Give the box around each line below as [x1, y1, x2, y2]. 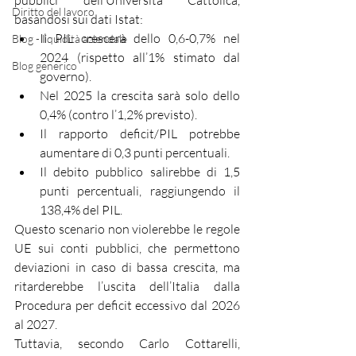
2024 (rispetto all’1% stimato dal [40, 49, 240, 65]
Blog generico [12, 59, 77, 72]
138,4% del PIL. [40, 202, 122, 218]
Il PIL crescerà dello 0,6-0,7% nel [40, 30, 240, 46]
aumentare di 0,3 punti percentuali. [40, 145, 230, 161]
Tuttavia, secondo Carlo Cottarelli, [14, 335, 240, 351]
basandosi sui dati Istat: [14, 11, 143, 27]
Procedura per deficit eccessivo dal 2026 [14, 297, 240, 313]
